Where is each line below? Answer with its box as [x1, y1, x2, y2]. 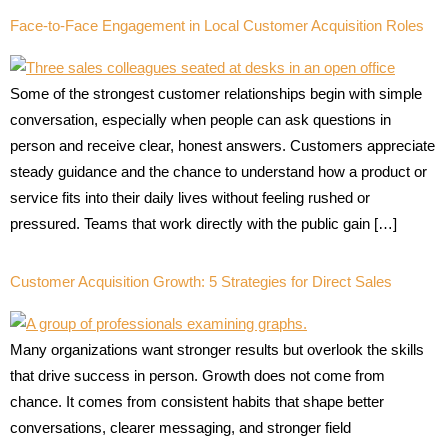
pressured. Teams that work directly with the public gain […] [10, 214, 397, 232]
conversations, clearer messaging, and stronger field [10, 419, 351, 437]
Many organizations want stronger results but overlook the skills [10, 341, 424, 359]
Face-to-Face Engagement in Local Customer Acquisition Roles [10, 16, 424, 34]
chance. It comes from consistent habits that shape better [10, 393, 384, 411]
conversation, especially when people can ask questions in [10, 110, 391, 128]
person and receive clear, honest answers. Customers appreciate [10, 136, 435, 154]
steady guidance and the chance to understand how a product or [10, 162, 427, 180]
